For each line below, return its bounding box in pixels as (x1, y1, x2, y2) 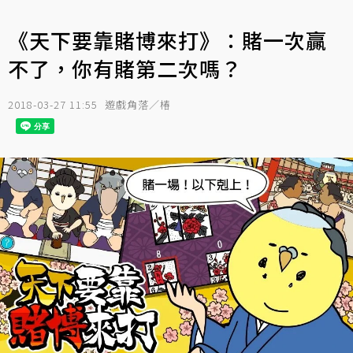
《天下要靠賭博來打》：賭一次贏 (8, 25, 327, 54)
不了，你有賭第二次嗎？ (8, 54, 242, 83)
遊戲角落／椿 (105, 97, 171, 112)
